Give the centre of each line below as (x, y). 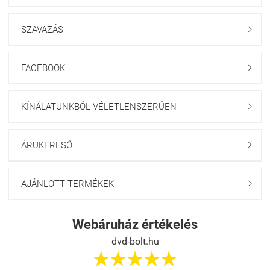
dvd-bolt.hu (135, 241)
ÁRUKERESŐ (47, 145)
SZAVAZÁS (42, 29)
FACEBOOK (43, 68)
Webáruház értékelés (135, 224)
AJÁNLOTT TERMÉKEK (67, 184)
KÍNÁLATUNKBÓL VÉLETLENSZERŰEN (99, 106)
